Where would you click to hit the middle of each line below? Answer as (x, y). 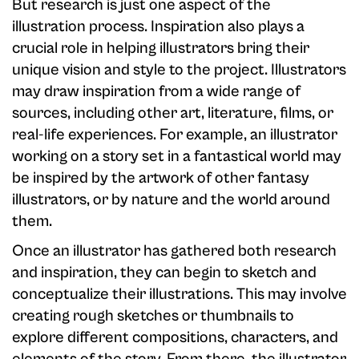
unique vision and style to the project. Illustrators (179, 71)
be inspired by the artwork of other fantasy (161, 179)
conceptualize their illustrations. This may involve (179, 295)
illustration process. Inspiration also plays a (158, 27)
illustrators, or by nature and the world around (171, 200)
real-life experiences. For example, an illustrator (175, 135)
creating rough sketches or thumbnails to (153, 317)
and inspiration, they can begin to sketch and (164, 273)
